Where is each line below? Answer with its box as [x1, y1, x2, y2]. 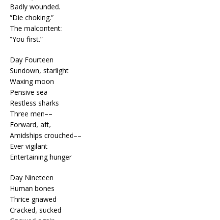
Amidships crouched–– [10, 130, 82, 140]
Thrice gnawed [10, 194, 56, 204]
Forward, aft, [10, 119, 51, 129]
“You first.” [10, 34, 43, 44]
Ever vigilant [10, 141, 48, 151]
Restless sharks [10, 98, 59, 108]
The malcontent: [10, 23, 62, 33]
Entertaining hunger [10, 152, 72, 162]
